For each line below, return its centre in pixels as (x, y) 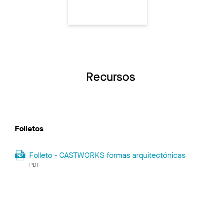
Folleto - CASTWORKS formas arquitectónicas (108, 155)
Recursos (110, 77)
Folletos (29, 129)
